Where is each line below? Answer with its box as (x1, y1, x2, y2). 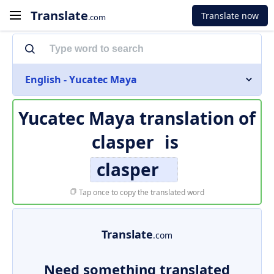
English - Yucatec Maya (25, 73, 137, 86)
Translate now (201, 9, 259, 21)
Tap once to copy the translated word (77, 187, 204, 198)
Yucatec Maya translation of (18, 106, 256, 130)
